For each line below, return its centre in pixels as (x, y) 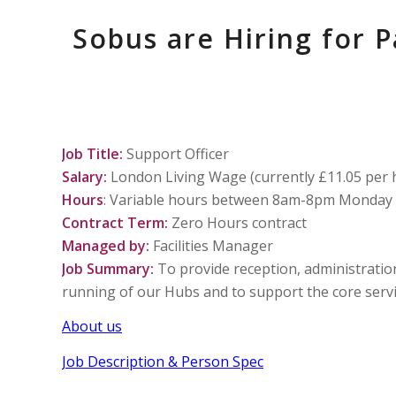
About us (92, 327)
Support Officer (176, 153)
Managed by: (106, 245)
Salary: (84, 176)
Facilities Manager (211, 245)
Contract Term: (115, 222)
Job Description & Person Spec (163, 361)
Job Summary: (108, 268)
